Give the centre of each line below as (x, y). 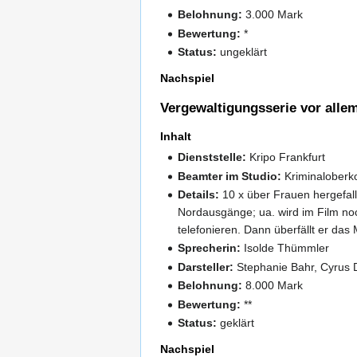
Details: (199, 194)
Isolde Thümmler (285, 248)
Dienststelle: (212, 157)
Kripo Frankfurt (286, 157)
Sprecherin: (210, 248)
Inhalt (176, 136)
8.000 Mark (273, 286)
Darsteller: (206, 267)
